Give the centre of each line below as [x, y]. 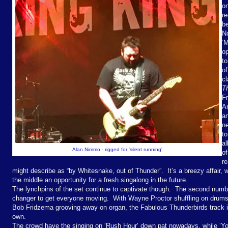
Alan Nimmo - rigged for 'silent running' [117, 149]
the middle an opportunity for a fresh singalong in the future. [100, 180]
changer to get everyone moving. [61, 198]
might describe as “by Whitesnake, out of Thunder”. [88, 170]
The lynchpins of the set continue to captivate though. [92, 189]
